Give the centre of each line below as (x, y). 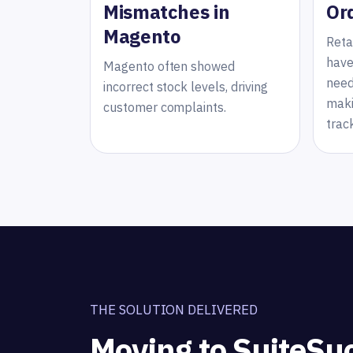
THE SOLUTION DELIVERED (174, 309)
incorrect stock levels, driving (186, 86)
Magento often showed (169, 66)
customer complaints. (165, 107)
